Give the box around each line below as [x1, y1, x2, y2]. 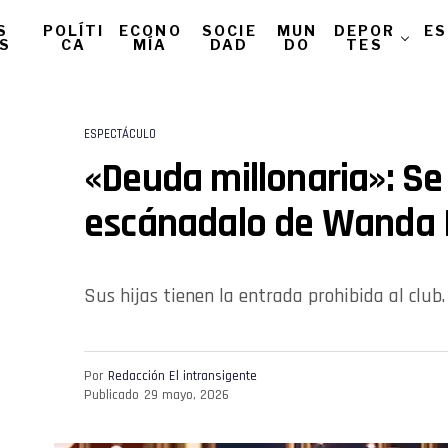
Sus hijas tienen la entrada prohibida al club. [84, 283, 445, 309]
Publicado [84, 385, 139, 404]
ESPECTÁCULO [84, 126, 156, 142]
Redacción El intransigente [108, 366, 257, 385]
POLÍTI [42, 22, 105, 39]
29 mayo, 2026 [144, 385, 229, 404]
